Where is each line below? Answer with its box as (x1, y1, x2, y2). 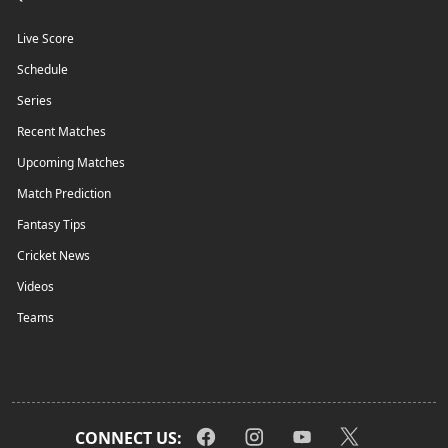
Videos (17, 277, 54, 295)
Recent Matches (17, 122, 106, 140)
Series (17, 91, 52, 109)
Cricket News (17, 246, 90, 264)
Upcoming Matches (17, 153, 125, 171)
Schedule (17, 60, 68, 78)
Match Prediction (17, 184, 111, 202)
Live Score (17, 29, 74, 47)
